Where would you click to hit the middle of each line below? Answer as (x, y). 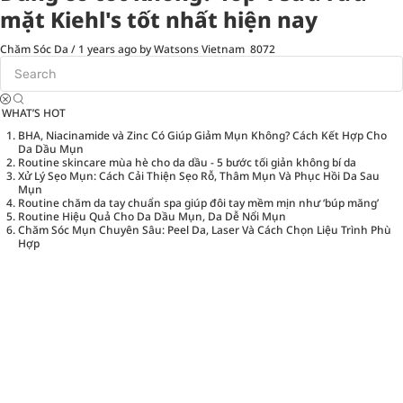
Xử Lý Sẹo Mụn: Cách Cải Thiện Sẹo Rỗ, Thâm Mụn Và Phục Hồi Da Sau (199, 176)
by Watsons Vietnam (192, 49)
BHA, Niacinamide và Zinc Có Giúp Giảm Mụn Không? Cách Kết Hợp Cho (202, 136)
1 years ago (107, 49)
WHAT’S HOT (34, 113)
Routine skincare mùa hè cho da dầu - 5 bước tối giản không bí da (187, 163)
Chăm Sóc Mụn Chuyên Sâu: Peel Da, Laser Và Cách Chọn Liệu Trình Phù (205, 230)
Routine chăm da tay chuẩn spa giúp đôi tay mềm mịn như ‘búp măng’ (198, 203)
